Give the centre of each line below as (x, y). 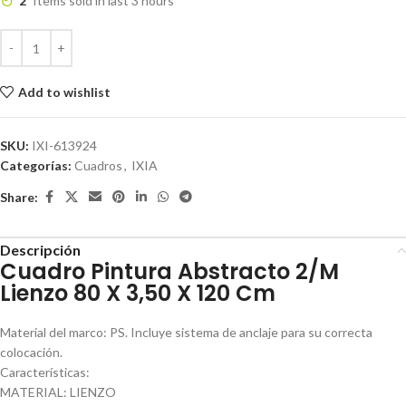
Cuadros (98, 165)
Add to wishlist (64, 92)
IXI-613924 (64, 145)
